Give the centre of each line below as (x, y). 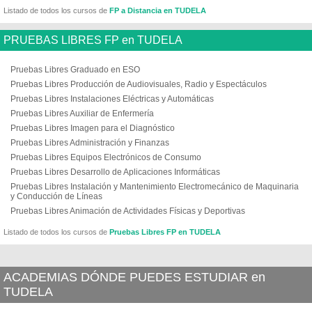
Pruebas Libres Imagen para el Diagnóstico (93, 128)
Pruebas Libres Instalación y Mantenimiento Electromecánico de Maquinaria (155, 187)
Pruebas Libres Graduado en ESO (75, 70)
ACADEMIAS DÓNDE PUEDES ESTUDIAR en (134, 277)
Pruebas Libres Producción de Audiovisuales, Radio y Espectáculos (139, 84)
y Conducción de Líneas (56, 196)
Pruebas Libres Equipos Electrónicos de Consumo (106, 157)
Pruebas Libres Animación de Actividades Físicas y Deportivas (128, 211)
